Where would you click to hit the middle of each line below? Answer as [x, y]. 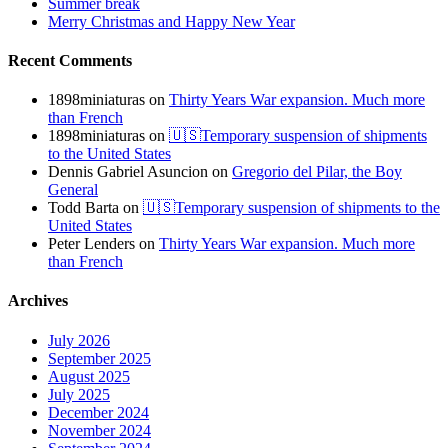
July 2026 [79, 340]
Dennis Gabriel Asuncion [128, 172]
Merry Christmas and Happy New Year [171, 21]
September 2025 [99, 358]
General [73, 190]
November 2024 [99, 430]
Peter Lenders [91, 244]
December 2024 [98, 412]
